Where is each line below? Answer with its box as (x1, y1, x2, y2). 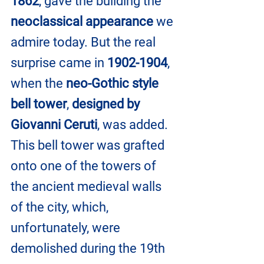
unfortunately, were (11, 220, 123, 236)
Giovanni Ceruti (11, 117, 97, 133)
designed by (72, 97, 143, 112)
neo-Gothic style (66, 76, 161, 91)
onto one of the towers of (11, 159, 159, 174)
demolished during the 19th (11, 241, 168, 256)
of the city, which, (11, 200, 111, 215)
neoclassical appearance (11, 14, 153, 29)
